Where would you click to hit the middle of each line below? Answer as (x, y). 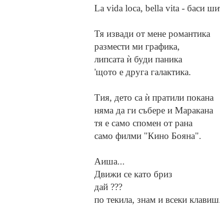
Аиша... (110, 162)
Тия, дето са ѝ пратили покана (154, 98)
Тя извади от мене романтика (152, 34)
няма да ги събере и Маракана (154, 110)
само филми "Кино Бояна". (148, 136)
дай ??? (108, 187)
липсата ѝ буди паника (138, 59)
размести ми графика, (137, 47)
